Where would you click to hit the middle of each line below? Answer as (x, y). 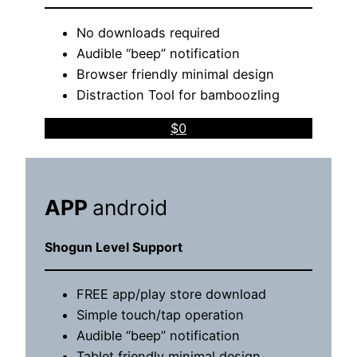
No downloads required (149, 32)
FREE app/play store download (172, 294)
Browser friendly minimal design (176, 74)
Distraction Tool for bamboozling (178, 94)
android (130, 207)
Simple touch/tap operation (161, 314)
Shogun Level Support (114, 247)
